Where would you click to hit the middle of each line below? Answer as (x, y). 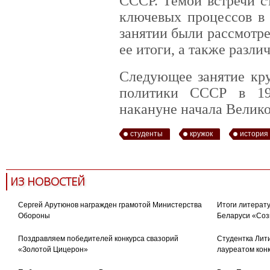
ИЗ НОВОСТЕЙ (47, 181)
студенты (146, 133)
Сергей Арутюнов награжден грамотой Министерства (110, 205)
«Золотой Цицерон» (53, 249)
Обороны (34, 215)
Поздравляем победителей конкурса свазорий (98, 238)
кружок (201, 133)
